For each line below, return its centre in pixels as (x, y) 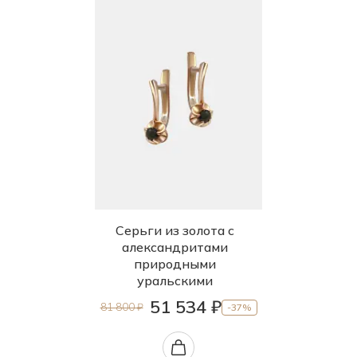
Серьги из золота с (175, 230)
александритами (175, 247)
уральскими (175, 280)
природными (175, 264)
